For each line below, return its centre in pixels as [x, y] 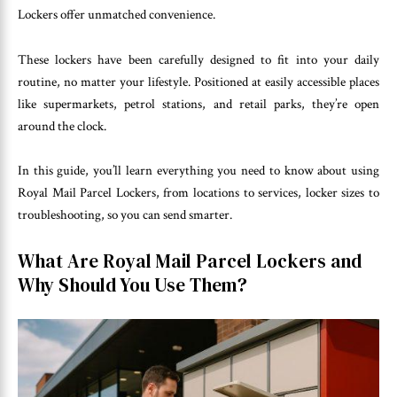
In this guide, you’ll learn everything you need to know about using [198, 171]
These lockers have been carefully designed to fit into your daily [198, 59]
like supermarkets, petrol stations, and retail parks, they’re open [198, 104]
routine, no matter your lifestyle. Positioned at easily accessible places [198, 82]
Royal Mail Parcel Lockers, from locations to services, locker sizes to [198, 193]
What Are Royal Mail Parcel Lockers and [190, 261]
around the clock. [62, 126]
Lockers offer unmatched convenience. [117, 15]
